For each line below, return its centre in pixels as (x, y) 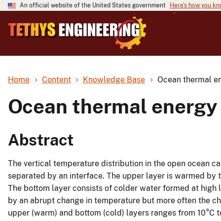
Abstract (41, 140)
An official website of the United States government (93, 5)
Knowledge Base (114, 79)
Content (56, 79)
